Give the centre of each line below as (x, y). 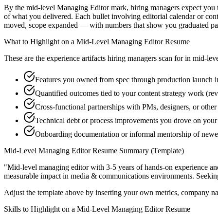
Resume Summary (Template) (137, 151)
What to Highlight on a (40, 42)
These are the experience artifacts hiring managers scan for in (97, 58)
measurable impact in (37, 176)
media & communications (110, 176)
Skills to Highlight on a (40, 209)
